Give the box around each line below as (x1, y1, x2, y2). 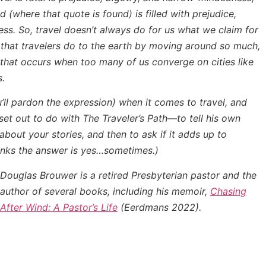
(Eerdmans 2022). (117, 201, 201, 213)
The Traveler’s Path (83, 112, 167, 125)
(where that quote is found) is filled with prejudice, (6, 7, 236, 20)
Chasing (210, 185, 246, 197)
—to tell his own (167, 112, 240, 125)
